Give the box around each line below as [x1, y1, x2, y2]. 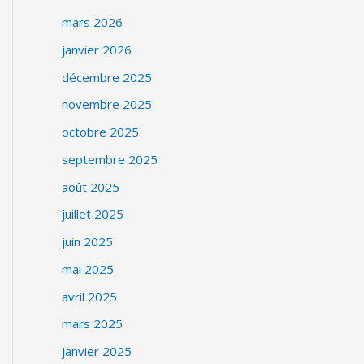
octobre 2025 [62, 123, 139, 140]
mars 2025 [62, 315, 123, 332]
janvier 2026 [62, 41, 132, 58]
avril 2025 [62, 288, 117, 305]
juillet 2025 [62, 206, 123, 223]
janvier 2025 [62, 343, 132, 359]
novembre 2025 [62, 96, 152, 113]
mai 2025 [62, 260, 114, 277]
